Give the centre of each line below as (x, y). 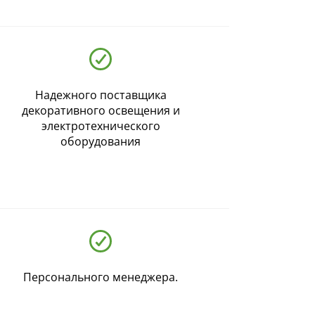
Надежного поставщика (101, 95)
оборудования (101, 142)
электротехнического (101, 126)
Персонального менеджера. (101, 277)
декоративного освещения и (101, 111)
